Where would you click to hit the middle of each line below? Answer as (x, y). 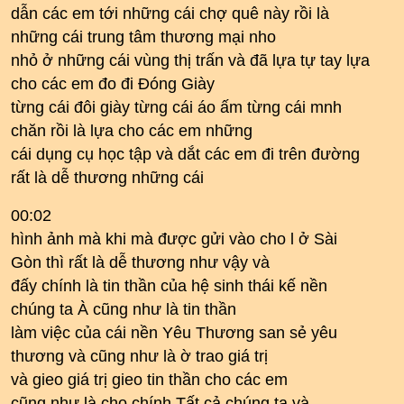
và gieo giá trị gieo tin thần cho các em (149, 380)
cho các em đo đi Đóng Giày (113, 84)
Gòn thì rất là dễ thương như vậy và (140, 262)
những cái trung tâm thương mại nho (143, 37)
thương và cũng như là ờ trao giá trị (139, 356)
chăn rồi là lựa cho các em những (132, 131)
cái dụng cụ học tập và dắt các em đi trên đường (185, 154)
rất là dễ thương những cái (107, 178)
